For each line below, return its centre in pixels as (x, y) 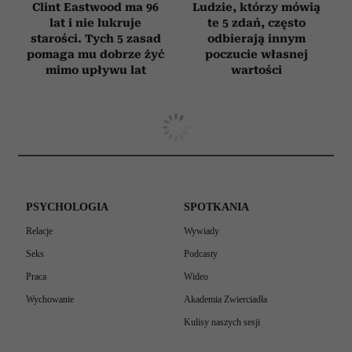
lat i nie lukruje (95, 22)
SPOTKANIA (216, 207)
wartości (257, 70)
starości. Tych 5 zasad (95, 38)
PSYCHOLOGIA (67, 207)
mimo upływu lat (95, 70)
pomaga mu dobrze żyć (95, 54)
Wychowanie (54, 299)
